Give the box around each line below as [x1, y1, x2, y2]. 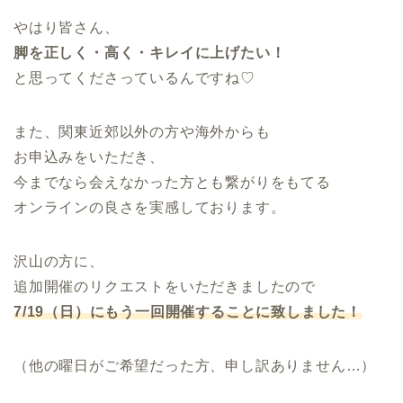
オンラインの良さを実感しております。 [13, 200, 286, 216]
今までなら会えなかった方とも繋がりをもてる [13, 175, 331, 191]
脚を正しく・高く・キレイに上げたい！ [13, 45, 286, 61]
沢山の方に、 [13, 254, 104, 270]
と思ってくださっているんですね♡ [13, 70, 255, 86]
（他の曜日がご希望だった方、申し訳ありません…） [13, 358, 377, 374]
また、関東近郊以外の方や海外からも [13, 124, 271, 140]
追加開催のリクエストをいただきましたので [13, 279, 316, 295]
